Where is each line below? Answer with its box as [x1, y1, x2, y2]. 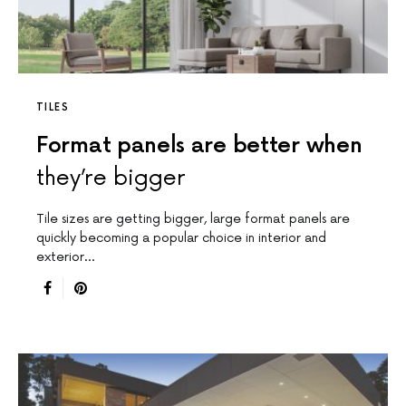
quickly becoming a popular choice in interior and [36, 230, 326, 246]
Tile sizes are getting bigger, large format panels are [36, 211, 350, 227]
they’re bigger [36, 165, 186, 192]
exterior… [36, 249, 94, 266]
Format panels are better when [36, 132, 362, 159]
